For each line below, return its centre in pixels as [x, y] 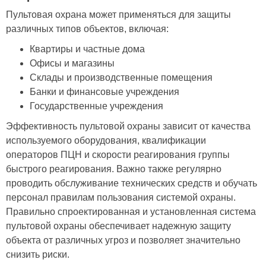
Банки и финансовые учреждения [104, 92]
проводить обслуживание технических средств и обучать [132, 183]
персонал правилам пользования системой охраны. [121, 197]
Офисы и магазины [72, 63]
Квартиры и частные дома [87, 49]
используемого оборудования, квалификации [106, 140]
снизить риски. [38, 254]
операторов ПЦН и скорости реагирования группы [118, 155]
